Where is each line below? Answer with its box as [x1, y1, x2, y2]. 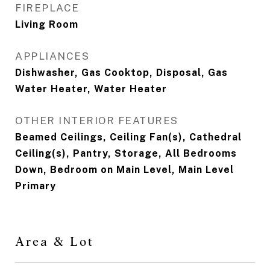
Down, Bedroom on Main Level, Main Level [15, 164, 234, 176]
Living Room [15, 19, 78, 31]
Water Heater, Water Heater [15, 83, 167, 95]
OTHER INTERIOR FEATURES [15, 115, 178, 127]
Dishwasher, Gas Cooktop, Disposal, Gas [15, 67, 228, 79]
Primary [15, 180, 56, 192]
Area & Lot [15, 234, 94, 250]
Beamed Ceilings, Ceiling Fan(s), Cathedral [15, 131, 242, 143]
